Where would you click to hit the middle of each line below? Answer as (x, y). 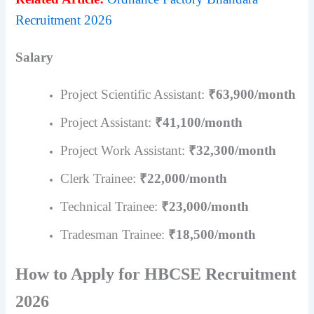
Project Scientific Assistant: (135, 95)
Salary (35, 57)
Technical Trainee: (111, 207)
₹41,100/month (199, 123)
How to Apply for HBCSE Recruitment (156, 274)
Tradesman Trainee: (115, 235)
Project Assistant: (108, 123)
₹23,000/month (205, 207)
